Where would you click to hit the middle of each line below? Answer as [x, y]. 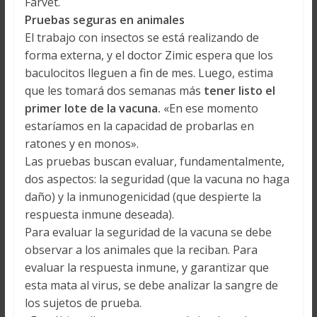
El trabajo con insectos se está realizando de [142, 38]
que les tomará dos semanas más [114, 91]
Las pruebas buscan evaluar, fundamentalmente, [154, 162]
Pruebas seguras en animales [104, 20]
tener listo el [239, 91]
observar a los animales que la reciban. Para [141, 250]
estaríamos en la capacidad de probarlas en [139, 126]
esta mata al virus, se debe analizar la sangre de [151, 286]
